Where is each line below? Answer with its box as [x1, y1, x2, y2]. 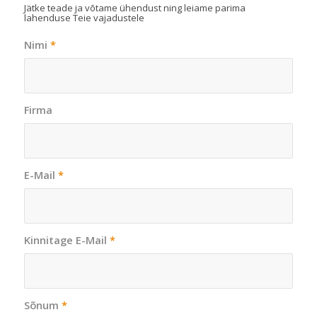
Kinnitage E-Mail [23, 233, 110, 248]
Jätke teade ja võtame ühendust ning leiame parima [23, 1, 246, 15]
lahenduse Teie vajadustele [23, 11, 144, 25]
